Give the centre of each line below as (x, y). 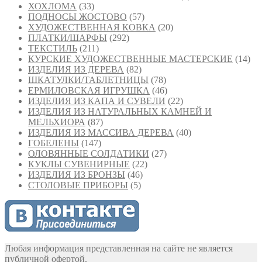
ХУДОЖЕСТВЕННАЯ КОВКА (92, 27)
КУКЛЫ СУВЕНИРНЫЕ (79, 164)
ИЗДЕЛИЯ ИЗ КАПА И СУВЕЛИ (97, 101)
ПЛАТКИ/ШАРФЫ (68, 38)
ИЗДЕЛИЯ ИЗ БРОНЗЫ (77, 175)
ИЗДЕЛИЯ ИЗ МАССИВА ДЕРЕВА (101, 133)
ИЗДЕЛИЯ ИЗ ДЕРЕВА (76, 70)
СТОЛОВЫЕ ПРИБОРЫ (78, 185)
